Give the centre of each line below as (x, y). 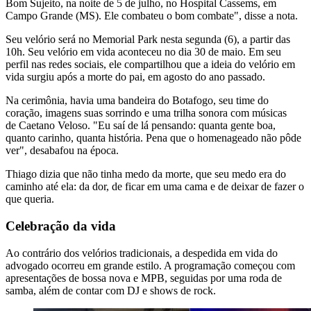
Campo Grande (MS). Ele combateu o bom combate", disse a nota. (152, 16)
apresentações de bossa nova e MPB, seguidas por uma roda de (144, 278)
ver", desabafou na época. (62, 151)
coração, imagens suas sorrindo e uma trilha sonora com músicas (146, 113)
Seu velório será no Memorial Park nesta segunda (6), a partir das (148, 40)
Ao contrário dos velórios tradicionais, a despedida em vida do (142, 253)
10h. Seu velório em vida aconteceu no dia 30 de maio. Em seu (143, 52)
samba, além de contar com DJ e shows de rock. (111, 290)
